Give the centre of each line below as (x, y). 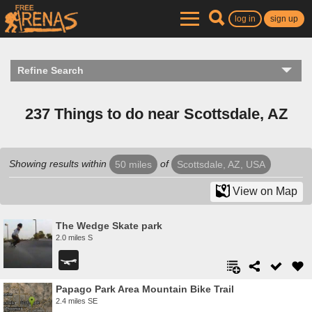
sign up (284, 19)
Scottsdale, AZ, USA (221, 164)
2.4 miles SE (77, 301)
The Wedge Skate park (109, 225)
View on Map (264, 192)
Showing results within (59, 163)
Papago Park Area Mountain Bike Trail (145, 289)
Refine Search (50, 70)
